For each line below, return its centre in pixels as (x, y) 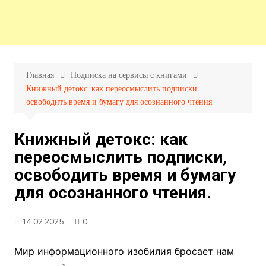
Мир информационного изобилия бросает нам (124, 251)
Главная (40, 75)
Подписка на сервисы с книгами (129, 75)
